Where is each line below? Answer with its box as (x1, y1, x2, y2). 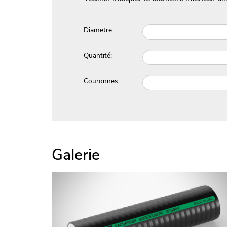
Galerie (52, 144, 100, 165)
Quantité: (83, 50, 112, 60)
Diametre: (83, 25, 113, 35)
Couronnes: (83, 75, 120, 86)
